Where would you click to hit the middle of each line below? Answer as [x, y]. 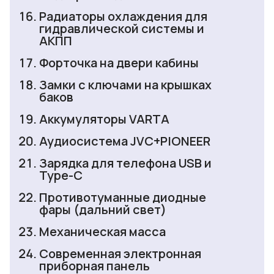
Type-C [61, 176]
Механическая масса [102, 232]
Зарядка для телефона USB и [125, 163]
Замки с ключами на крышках [125, 85]
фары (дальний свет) [103, 210]
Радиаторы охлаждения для [123, 17]
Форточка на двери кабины [119, 63]
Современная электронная [120, 254]
